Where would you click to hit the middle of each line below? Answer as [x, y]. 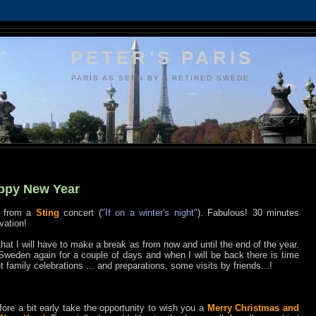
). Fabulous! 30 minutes [248, 213]
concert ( [80, 213]
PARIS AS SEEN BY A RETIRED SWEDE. [162, 78]
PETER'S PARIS [162, 58]
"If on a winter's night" [149, 213]
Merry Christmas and [253, 308]
